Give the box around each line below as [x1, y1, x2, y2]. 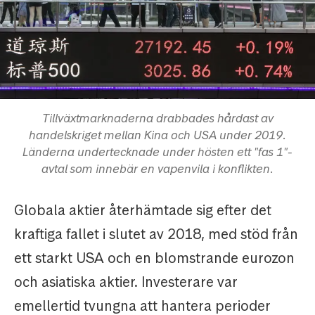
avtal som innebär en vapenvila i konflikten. [41, 161, 274, 177]
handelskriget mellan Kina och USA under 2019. [29, 127, 286, 143]
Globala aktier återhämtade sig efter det [14, 201, 271, 220]
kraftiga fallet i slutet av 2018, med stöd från [14, 225, 298, 244]
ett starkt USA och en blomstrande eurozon [14, 249, 295, 268]
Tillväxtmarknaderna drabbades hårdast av [41, 110, 274, 127]
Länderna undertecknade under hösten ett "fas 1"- [22, 144, 292, 160]
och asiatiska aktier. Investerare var [14, 273, 238, 292]
